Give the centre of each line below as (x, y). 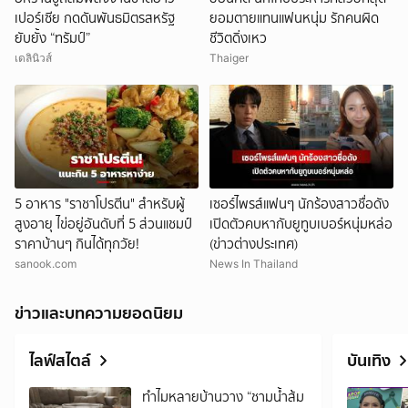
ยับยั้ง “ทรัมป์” (52, 39)
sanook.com (46, 264)
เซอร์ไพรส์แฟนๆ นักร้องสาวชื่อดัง (299, 204)
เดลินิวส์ (33, 58)
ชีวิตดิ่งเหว (238, 39)
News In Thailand (254, 264)
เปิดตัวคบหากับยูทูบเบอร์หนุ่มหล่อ (301, 224)
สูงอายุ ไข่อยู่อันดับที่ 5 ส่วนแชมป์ (103, 224)
